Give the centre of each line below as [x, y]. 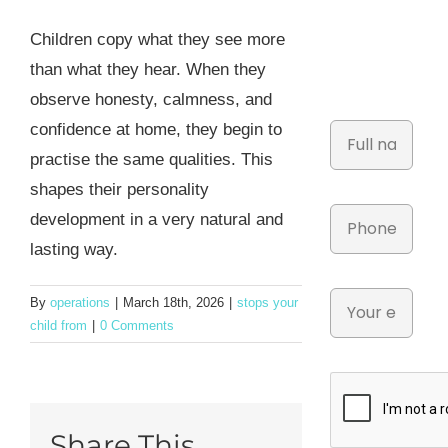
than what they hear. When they [148, 70]
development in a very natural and [156, 220]
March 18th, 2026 [173, 303]
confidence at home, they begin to [156, 130]
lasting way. [74, 250]
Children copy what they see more [157, 40]
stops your [267, 303]
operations [80, 303]
